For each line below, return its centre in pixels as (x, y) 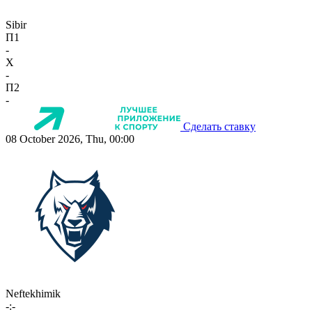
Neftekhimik (33, 294)
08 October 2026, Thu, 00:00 (70, 139)
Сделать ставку (219, 127)
